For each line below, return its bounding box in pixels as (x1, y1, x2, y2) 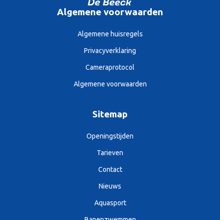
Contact (98, 165, 122, 174)
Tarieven (97, 149, 123, 157)
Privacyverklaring (84, 47, 136, 55)
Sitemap (92, 109, 128, 120)
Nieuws (99, 182, 121, 191)
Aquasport (94, 199, 126, 207)
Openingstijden (86, 132, 134, 140)
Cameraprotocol (85, 63, 135, 72)
